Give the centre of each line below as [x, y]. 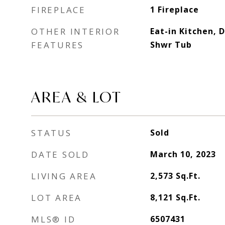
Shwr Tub [171, 45]
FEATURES [58, 45]
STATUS [51, 133]
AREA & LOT [77, 97]
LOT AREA [57, 198]
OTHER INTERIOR [76, 31]
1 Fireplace [174, 10]
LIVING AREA [64, 176]
